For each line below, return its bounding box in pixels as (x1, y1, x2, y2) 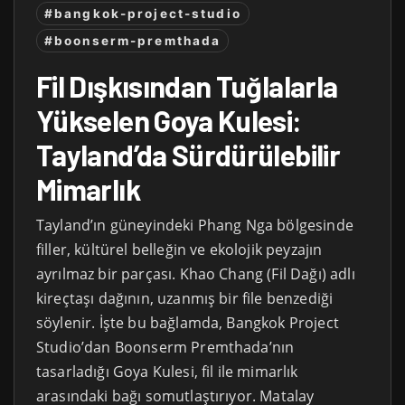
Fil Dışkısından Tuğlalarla (36, 69, 338, 104)
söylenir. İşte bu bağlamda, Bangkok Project (36, 313, 339, 334)
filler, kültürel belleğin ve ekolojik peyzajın (36, 240, 323, 260)
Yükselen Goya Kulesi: (36, 103, 302, 138)
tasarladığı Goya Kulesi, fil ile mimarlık (36, 362, 298, 382)
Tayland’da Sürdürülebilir (36, 137, 340, 173)
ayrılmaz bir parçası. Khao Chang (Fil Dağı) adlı (36, 264, 355, 285)
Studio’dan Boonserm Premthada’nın (36, 337, 295, 358)
